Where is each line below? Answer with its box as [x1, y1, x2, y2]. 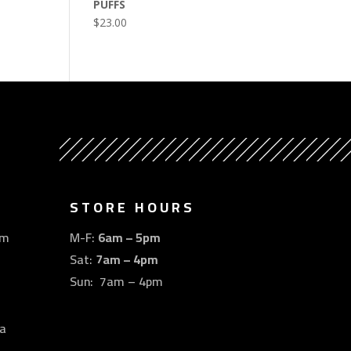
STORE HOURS [70, 194, 196, 220]
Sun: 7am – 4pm [70, 269, 164, 293]
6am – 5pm [98, 225, 161, 249]
